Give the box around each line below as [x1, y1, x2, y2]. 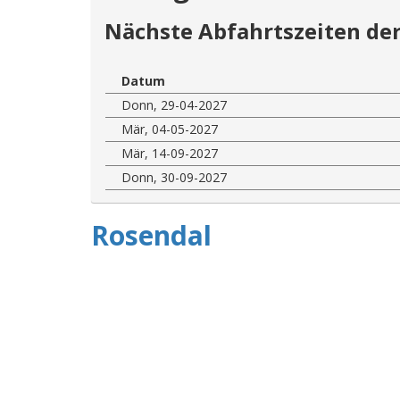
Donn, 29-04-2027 [121, 96, 227, 113]
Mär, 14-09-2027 [121, 144, 218, 162]
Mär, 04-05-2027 [121, 120, 218, 137]
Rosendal [91, 216, 212, 254]
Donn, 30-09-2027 [121, 168, 227, 186]
